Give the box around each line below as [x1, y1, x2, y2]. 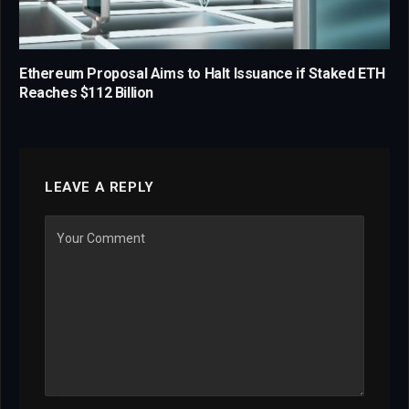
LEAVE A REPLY [45, 179, 154, 196]
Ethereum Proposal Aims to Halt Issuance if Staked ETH [19, 65, 385, 83]
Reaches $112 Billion [19, 84, 153, 102]
